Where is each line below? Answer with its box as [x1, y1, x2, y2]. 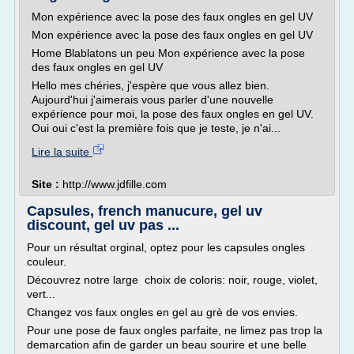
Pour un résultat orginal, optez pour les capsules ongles [27, 241, 305, 254]
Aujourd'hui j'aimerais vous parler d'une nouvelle [32, 93, 273, 106]
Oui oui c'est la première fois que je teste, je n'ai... [32, 122, 281, 134]
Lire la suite [32, 145, 92, 158]
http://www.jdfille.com [62, 178, 167, 190]
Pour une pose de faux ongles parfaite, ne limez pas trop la [27, 324, 322, 337]
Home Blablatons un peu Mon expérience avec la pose [32, 47, 305, 59]
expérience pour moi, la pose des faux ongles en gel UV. [32, 107, 314, 120]
